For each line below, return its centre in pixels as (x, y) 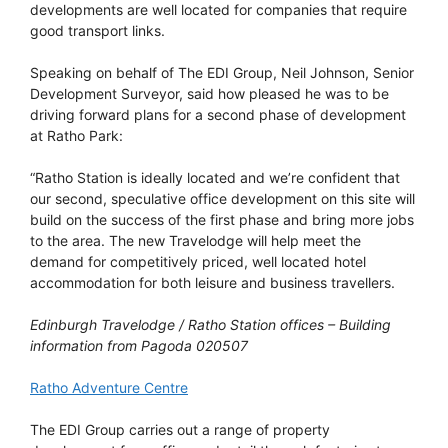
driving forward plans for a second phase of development (218, 114)
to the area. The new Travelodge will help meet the (195, 240)
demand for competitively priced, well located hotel (198, 261)
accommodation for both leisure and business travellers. (212, 282)
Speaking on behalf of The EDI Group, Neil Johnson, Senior (222, 72)
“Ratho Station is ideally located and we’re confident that (215, 177)
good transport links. (97, 30)
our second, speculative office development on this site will (222, 198)
